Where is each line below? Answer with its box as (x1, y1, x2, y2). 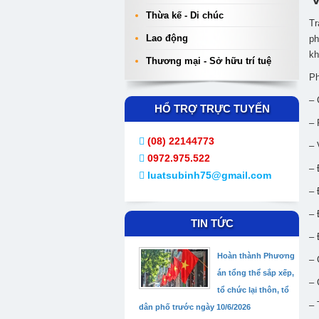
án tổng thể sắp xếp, (217, 268, 294, 277)
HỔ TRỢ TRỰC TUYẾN (154, 103, 270, 115)
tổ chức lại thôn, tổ (217, 286, 289, 294)
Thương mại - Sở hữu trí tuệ (146, 56, 271, 66)
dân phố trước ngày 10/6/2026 (139, 303, 251, 311)
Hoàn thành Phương (217, 251, 295, 260)
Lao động (146, 33, 188, 43)
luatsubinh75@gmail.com (147, 169, 271, 181)
